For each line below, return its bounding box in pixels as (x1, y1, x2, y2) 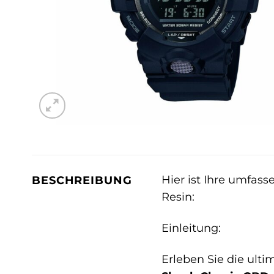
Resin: (161, 190, 194, 204)
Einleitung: (161, 221, 221, 235)
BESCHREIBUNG (32, 174, 132, 187)
